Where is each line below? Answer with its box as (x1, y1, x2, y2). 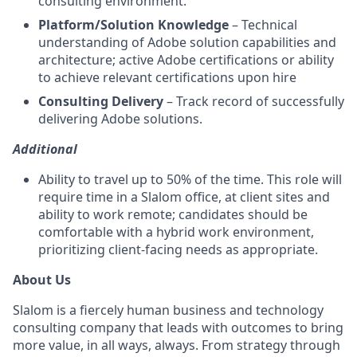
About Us (13, 271, 71, 288)
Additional (13, 140, 77, 158)
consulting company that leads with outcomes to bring (13, 319, 343, 336)
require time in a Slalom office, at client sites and (38, 188, 330, 206)
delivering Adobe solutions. (38, 110, 202, 127)
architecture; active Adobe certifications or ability (38, 51, 334, 69)
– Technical (229, 16, 297, 33)
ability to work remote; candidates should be (38, 206, 308, 223)
